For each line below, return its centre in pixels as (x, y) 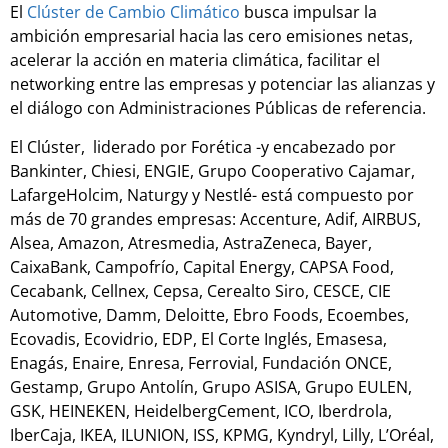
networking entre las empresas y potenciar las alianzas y (222, 84)
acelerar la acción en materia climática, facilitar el (195, 60)
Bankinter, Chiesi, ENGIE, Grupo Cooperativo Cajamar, (212, 170)
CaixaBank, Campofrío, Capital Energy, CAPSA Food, (202, 266)
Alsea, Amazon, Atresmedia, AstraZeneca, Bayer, (191, 242)
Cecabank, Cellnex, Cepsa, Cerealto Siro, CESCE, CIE (200, 290)
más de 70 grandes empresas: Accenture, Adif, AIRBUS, (215, 218)
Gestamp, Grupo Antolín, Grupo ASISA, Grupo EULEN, (211, 386)
